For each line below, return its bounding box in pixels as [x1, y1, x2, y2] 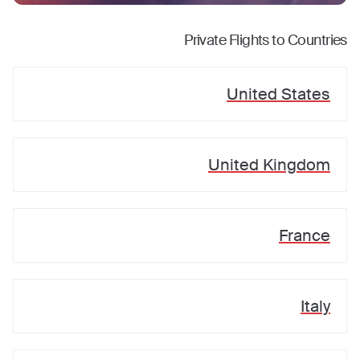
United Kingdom [207, 154, 330, 175]
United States [226, 84, 330, 104]
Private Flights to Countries [184, 31, 347, 50]
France [278, 225, 330, 246]
